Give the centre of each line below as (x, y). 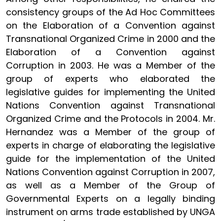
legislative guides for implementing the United (110, 92)
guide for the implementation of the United (110, 159)
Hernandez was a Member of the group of (110, 132)
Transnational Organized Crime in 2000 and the (110, 39)
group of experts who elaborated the (110, 79)
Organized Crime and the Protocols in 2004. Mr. (110, 119)
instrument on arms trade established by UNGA (110, 212)
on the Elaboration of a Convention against (110, 26)
